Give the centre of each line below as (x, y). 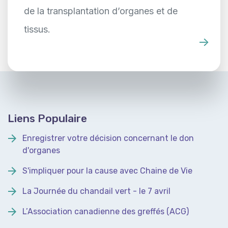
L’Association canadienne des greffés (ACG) (106, 211)
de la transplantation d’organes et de (101, 11)
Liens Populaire (47, 118)
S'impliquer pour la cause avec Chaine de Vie (107, 170)
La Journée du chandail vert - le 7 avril (96, 191)
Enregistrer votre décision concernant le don (108, 138)
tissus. (37, 29)
